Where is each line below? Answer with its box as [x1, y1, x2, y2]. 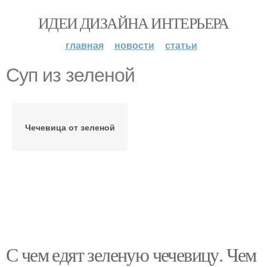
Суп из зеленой [6, 64, 135, 86]
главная [65, 38, 104, 52]
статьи [164, 38, 197, 52]
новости [114, 38, 154, 52]
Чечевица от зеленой [24, 121, 115, 133]
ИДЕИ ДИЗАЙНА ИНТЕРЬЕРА [38, 13, 229, 33]
